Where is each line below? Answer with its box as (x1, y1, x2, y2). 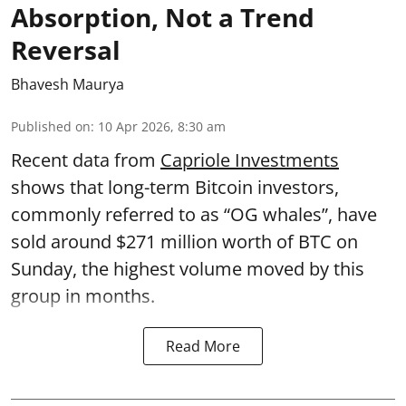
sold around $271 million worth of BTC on (11, 229, 358, 254)
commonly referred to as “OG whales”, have (11, 202, 377, 227)
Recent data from (11, 148, 160, 172)
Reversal (11, 33, 121, 67)
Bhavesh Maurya (11, 74, 124, 94)
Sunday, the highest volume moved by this (11, 256, 364, 281)
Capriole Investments (160, 148, 339, 172)
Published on (11, 118, 91, 135)
